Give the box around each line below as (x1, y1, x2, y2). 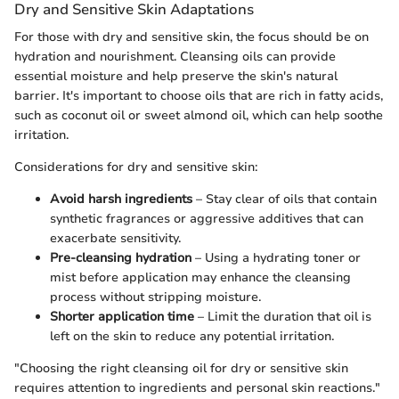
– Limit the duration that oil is (194, 307, 371, 325)
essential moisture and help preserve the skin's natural (14, 67, 338, 85)
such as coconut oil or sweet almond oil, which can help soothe (14, 106, 383, 124)
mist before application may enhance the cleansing (50, 268, 351, 286)
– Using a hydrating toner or (191, 248, 361, 266)
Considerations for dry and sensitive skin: (14, 158, 257, 175)
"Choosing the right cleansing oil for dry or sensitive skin (14, 359, 348, 377)
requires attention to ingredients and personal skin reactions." (14, 379, 380, 396)
